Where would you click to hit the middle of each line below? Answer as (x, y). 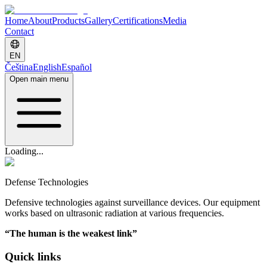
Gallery (99, 21)
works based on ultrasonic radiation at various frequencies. (114, 213)
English (47, 67)
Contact (19, 31)
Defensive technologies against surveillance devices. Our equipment (132, 202)
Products (68, 21)
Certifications (138, 21)
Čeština (19, 67)
